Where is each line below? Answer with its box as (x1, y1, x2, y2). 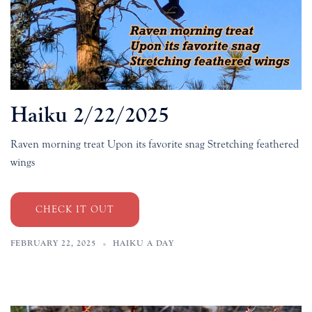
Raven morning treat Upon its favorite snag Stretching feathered (10, 138, 299, 151)
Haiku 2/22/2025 (10, 102, 169, 128)
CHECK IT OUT (36, 204, 114, 216)
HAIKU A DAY (113, 238, 174, 249)
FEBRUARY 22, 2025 (10, 238, 96, 249)
